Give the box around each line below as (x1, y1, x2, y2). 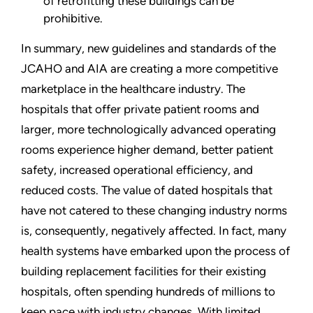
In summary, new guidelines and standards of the (21, 41, 276, 56)
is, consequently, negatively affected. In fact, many (21, 224, 286, 238)
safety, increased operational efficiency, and (21, 163, 253, 177)
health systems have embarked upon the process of (21, 244, 290, 259)
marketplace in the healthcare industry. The (21, 82, 245, 96)
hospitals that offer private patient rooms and (21, 102, 259, 117)
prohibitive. (43, 11, 103, 26)
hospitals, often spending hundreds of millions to (21, 284, 275, 299)
